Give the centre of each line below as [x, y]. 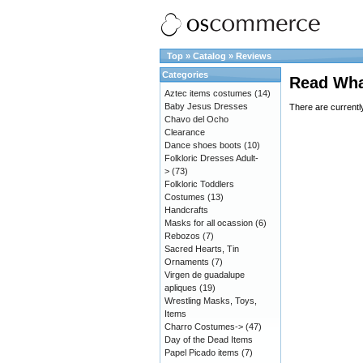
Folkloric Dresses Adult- [211, 158]
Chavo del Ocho [196, 119]
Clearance [185, 132]
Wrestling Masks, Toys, [211, 301]
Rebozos [182, 236]
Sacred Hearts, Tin [202, 249]
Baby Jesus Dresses [206, 106]
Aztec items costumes [208, 93]
